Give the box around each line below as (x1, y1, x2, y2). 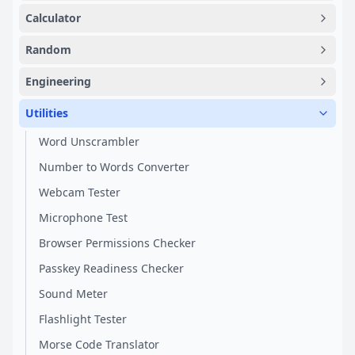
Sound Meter (39, 286, 108, 301)
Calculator (25, 10, 81, 25)
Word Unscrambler (39, 134, 139, 149)
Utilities (25, 105, 68, 120)
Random (25, 42, 71, 57)
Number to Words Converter (39, 159, 189, 174)
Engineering (25, 74, 91, 89)
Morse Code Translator (39, 337, 159, 352)
